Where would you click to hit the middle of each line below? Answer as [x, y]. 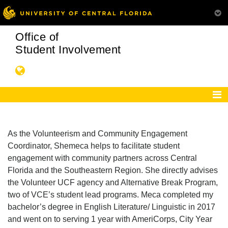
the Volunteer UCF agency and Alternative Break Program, [113, 182]
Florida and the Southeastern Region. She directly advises [113, 170]
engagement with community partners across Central [102, 158]
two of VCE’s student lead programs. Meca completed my [110, 195]
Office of [37, 37]
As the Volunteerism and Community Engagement [97, 134]
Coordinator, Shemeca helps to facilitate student [94, 146]
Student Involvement [68, 50]
